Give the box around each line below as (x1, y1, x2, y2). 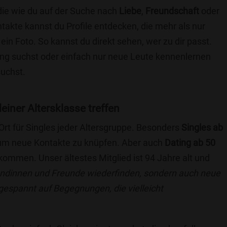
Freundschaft (145, 6, 199, 16)
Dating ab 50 (165, 137, 215, 148)
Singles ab (181, 122, 223, 133)
